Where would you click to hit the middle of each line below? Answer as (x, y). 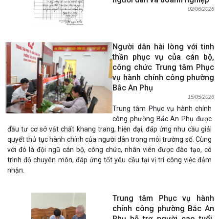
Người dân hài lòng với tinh (163, 47)
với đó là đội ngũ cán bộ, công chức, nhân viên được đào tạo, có (109, 150)
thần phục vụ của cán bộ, (163, 57)
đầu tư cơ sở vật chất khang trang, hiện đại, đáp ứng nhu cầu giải (109, 129)
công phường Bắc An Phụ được (162, 119)
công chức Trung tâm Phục (163, 67)
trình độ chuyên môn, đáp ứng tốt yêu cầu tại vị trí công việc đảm (109, 160)
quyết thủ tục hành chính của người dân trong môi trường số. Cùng (109, 139)
